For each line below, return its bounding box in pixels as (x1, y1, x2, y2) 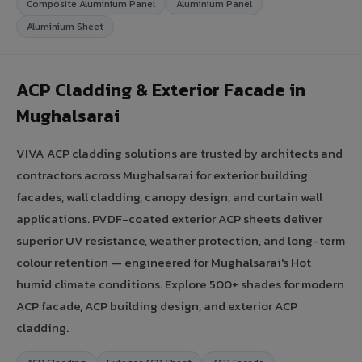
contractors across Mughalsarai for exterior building (16, 165, 308, 184)
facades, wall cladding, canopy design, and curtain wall (16, 187, 322, 206)
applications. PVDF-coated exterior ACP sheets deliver (16, 208, 322, 228)
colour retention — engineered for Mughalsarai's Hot (16, 252, 311, 271)
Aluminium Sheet (27, 19, 103, 34)
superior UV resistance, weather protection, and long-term (16, 230, 345, 250)
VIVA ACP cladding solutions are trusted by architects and (16, 143, 343, 162)
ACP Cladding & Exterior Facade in (16, 76, 305, 103)
